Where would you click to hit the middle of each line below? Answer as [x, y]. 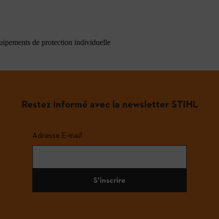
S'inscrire [109, 180]
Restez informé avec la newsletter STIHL [109, 104]
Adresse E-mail [57, 135]
